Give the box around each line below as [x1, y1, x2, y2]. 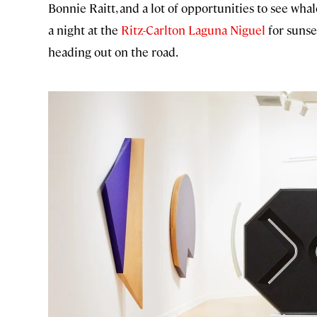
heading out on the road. [48, 44, 178, 60]
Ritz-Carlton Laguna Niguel [121, 22, 265, 38]
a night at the [48, 22, 121, 38]
